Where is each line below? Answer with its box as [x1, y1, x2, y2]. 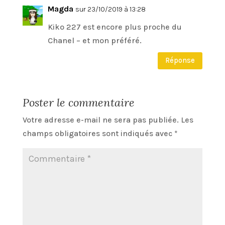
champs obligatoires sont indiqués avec [22, 128, 174, 138]
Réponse [165, 56, 195, 65]
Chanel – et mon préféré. [47, 35, 142, 45]
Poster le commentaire [22, 95, 135, 109]
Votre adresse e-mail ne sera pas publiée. [22, 115, 179, 125]
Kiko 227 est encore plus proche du [47, 22, 182, 32]
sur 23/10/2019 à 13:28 [75, 5, 146, 14]
